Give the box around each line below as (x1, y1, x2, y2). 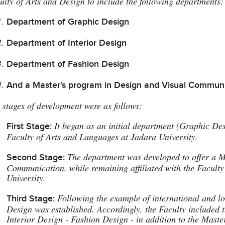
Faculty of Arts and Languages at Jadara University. (7, 130, 198, 143)
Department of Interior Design (7, 37, 127, 48)
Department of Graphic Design (7, 16, 130, 27)
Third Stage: (7, 193, 55, 204)
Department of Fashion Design (7, 58, 130, 69)
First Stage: (7, 121, 52, 132)
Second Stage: (7, 152, 65, 163)
